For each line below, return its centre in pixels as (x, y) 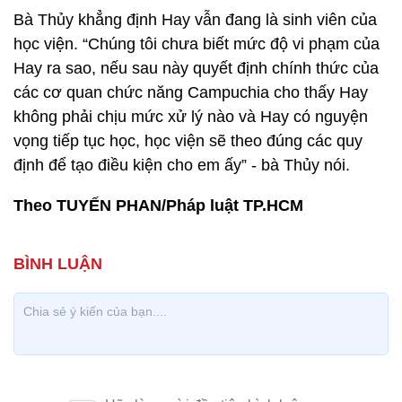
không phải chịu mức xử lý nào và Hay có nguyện (191, 116)
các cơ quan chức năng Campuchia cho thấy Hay (191, 92)
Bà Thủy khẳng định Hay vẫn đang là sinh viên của (195, 19)
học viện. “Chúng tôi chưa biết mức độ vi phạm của (197, 44)
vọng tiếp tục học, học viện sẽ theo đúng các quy (188, 140)
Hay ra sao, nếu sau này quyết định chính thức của (196, 68)
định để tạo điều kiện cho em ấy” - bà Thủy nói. (182, 165)
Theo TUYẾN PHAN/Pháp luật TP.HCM (158, 205)
